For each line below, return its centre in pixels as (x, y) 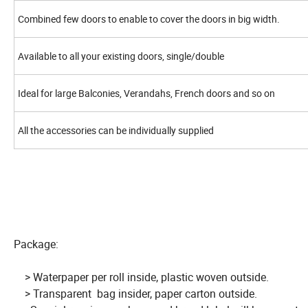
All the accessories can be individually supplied (116, 131)
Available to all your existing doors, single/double (121, 56)
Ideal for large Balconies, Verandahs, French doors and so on (146, 93)
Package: (36, 244)
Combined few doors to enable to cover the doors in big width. (149, 19)
